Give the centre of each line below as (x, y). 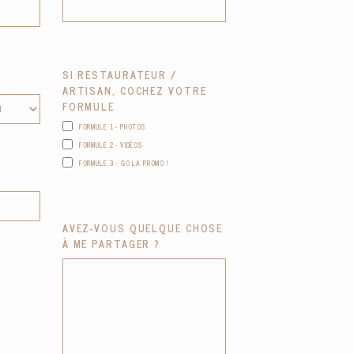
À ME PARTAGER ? (111, 244)
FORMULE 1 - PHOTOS (112, 126)
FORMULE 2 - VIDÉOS (110, 144)
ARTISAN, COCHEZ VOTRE (134, 91)
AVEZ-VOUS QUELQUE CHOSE (143, 228)
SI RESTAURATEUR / (119, 75)
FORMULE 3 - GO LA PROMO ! (123, 162)
